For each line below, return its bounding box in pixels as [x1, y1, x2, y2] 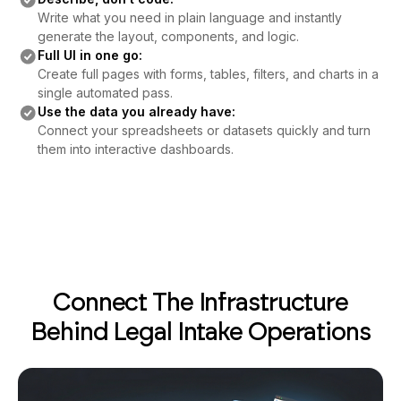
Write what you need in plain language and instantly [37, 10, 342, 25]
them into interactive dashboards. [37, 141, 234, 157]
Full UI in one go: [37, 47, 142, 63]
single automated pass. [37, 85, 173, 100]
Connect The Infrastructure [53, 286, 348, 317]
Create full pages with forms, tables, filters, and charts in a [37, 66, 379, 81]
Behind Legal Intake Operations [30, 316, 371, 346]
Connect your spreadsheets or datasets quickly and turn [37, 123, 371, 138]
